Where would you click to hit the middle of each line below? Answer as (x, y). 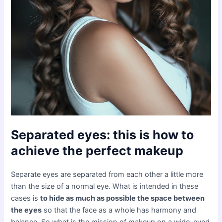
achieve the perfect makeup (97, 151)
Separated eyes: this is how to (103, 135)
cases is (26, 198)
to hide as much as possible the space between (123, 198)
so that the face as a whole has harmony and (119, 210)
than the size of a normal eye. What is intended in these (105, 187)
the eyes (27, 210)
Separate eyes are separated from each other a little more (107, 175)
